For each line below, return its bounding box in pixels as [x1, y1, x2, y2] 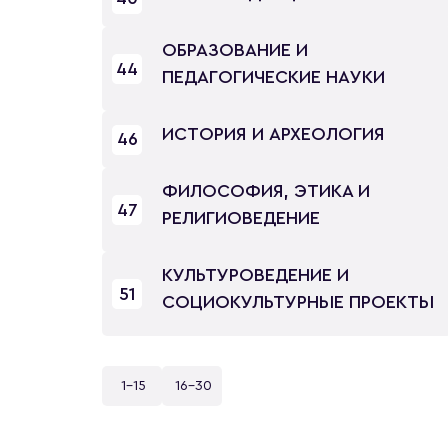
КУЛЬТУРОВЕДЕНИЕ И [162, 266, 349, 284]
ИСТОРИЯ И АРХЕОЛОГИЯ [162, 125, 385, 143]
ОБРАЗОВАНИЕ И [162, 41, 308, 59]
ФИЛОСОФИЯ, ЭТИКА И [162, 182, 370, 200]
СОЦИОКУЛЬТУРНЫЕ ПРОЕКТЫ [162, 293, 434, 311]
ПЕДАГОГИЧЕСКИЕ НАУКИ [162, 68, 385, 86]
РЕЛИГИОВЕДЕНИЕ [162, 209, 320, 227]
